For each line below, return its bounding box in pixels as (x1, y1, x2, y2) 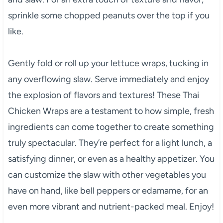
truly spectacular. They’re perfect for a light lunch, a (7, 137, 212, 148)
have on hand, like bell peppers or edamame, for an (7, 185, 208, 196)
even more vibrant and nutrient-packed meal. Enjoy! (7, 201, 214, 212)
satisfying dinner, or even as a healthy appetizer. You (7, 153, 215, 164)
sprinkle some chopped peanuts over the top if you (7, 9, 210, 21)
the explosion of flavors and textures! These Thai (7, 89, 199, 101)
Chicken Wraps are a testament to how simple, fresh (7, 105, 214, 116)
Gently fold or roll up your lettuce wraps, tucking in (7, 57, 209, 69)
